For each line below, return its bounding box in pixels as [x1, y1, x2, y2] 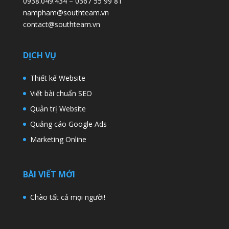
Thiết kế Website [30, 73, 85, 83]
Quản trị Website [30, 104, 86, 114]
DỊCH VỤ [22, 50, 56, 61]
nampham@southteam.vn [22, 8, 109, 18]
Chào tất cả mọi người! [30, 192, 105, 202]
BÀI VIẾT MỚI [22, 168, 75, 180]
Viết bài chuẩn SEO [30, 88, 92, 99]
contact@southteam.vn [22, 19, 100, 30]
